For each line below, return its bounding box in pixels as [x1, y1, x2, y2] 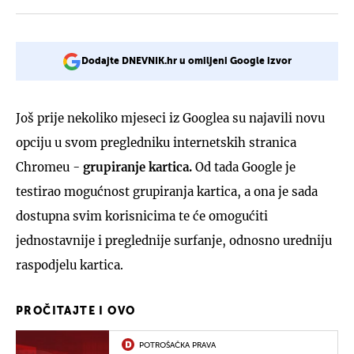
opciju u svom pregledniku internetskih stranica [16, 134, 296, 150]
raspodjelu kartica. [16, 257, 123, 273]
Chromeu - [16, 159, 83, 175]
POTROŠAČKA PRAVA [139, 341, 216, 349]
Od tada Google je [192, 159, 296, 175]
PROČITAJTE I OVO [16, 305, 136, 317]
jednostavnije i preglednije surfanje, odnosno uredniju [16, 232, 332, 248]
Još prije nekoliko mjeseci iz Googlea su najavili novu [16, 110, 325, 126]
